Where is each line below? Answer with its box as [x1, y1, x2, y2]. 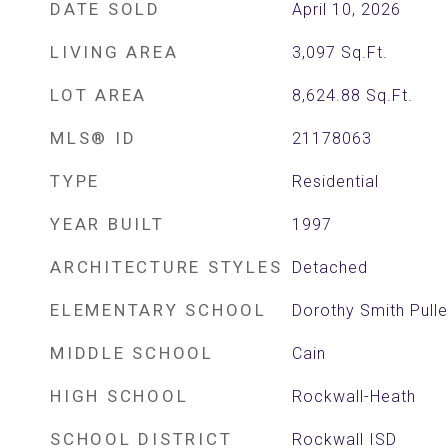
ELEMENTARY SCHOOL [50, 300, 267, 320]
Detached [291, 258, 368, 277]
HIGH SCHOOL [50, 386, 189, 406]
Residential [291, 172, 379, 191]
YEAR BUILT [50, 214, 165, 234]
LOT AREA [50, 85, 147, 105]
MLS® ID [50, 128, 137, 148]
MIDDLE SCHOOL [50, 343, 214, 363]
